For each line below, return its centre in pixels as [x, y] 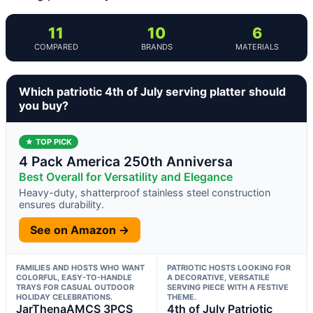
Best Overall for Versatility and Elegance [126, 177]
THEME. [181, 297]
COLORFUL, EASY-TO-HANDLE [74, 278]
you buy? [44, 106]
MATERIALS [257, 47]
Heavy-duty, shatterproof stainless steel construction [145, 193]
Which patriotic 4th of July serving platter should [152, 92]
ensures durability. [61, 205]
